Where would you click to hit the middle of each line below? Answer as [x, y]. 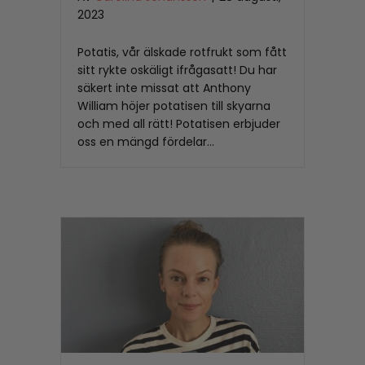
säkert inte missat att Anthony [164, 88]
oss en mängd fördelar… [146, 142]
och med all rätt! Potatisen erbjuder [179, 124]
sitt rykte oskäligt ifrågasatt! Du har [177, 70]
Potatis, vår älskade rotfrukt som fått [182, 53]
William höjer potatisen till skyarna [174, 106]
